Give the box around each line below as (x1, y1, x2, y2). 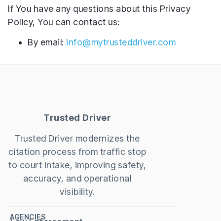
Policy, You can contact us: (8, 16, 120, 27)
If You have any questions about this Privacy (8, 3, 190, 14)
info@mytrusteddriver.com (66, 37, 176, 48)
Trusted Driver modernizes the (14, 133, 140, 144)
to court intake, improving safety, (8, 159, 146, 170)
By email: (28, 37, 66, 48)
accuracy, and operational (23, 173, 132, 184)
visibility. (60, 186, 95, 197)
